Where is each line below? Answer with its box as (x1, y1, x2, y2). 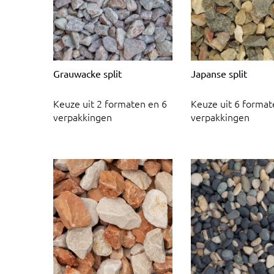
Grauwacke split (53, 67, 122, 80)
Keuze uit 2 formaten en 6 (53, 97, 167, 111)
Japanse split (191, 67, 247, 80)
